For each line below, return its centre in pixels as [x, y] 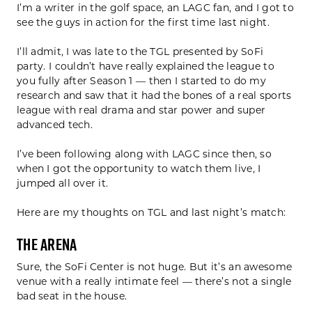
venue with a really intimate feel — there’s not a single [154, 282]
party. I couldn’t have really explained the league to [146, 67]
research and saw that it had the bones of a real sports [154, 96]
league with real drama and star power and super [141, 110]
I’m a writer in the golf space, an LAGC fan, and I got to [155, 8]
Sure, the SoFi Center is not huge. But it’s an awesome [155, 267]
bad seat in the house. [72, 296]
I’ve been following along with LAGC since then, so [144, 154]
